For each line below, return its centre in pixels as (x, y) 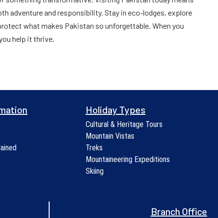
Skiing (94, 171)
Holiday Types (115, 109)
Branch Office (179, 211)
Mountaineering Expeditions (127, 159)
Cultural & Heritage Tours (124, 124)
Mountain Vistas (110, 136)
